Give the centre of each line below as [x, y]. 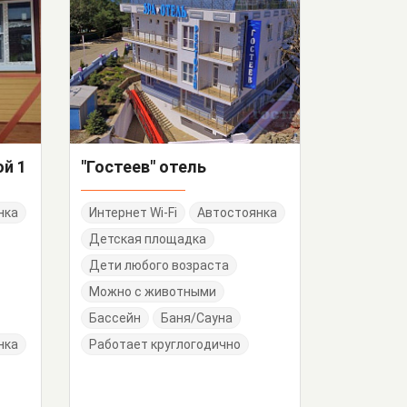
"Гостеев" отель [144, 167]
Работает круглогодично [165, 344]
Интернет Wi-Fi [133, 213]
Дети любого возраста [159, 265]
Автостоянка [237, 213]
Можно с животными [153, 292]
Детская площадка [148, 239]
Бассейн [115, 318]
